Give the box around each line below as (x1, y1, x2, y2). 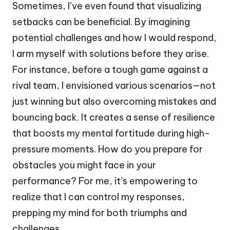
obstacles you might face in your (12, 159, 156, 171)
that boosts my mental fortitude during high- (12, 127, 210, 139)
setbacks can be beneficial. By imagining (12, 15, 190, 28)
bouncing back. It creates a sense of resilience (12, 111, 215, 123)
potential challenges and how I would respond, (12, 31, 217, 44)
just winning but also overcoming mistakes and (12, 95, 216, 107)
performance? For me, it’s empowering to (12, 175, 198, 187)
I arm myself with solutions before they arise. (12, 47, 209, 60)
